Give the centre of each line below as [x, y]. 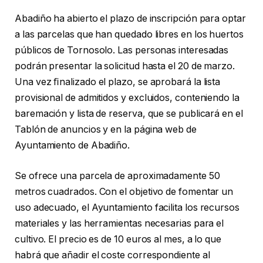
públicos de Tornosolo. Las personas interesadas [122, 50]
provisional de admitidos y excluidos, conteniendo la [127, 98]
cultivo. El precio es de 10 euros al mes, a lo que [118, 239]
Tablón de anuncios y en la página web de [106, 130]
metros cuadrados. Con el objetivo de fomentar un [124, 191]
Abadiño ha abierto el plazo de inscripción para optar [130, 19]
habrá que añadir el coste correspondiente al [112, 255]
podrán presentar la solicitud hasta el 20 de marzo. [125, 66]
